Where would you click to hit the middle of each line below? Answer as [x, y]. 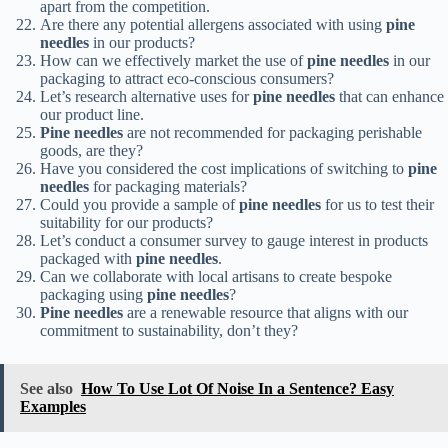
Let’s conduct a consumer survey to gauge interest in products [234, 240]
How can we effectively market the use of [173, 60]
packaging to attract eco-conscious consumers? [187, 78]
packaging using [93, 294]
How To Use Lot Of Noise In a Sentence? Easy [237, 388]
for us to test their [377, 204]
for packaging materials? [168, 186]
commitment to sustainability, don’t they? [169, 330]
